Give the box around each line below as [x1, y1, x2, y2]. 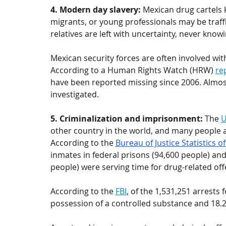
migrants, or [50, 16, 99, 28]
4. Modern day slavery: [50, 4, 143, 16]
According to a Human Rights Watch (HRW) [50, 65, 215, 76]
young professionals [99, 16, 177, 28]
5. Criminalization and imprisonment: [50, 113, 205, 125]
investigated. [50, 89, 101, 100]
